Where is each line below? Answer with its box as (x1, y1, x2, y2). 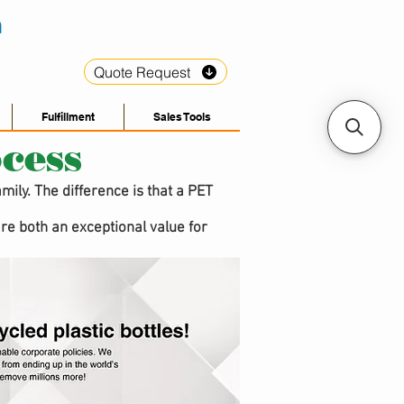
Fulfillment (41, 110, 95, 124)
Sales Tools (153, 110, 211, 124)
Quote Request (93, 62, 190, 81)
